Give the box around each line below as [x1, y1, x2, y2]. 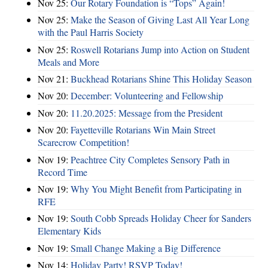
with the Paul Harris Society [38, 26, 144, 39]
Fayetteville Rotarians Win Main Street [71, 123, 215, 136]
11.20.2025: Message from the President [71, 106, 223, 119]
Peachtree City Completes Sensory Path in [71, 153, 230, 166]
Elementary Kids [38, 224, 101, 237]
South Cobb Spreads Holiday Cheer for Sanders [71, 212, 251, 225]
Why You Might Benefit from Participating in [71, 182, 242, 195]
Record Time [38, 165, 87, 178]
